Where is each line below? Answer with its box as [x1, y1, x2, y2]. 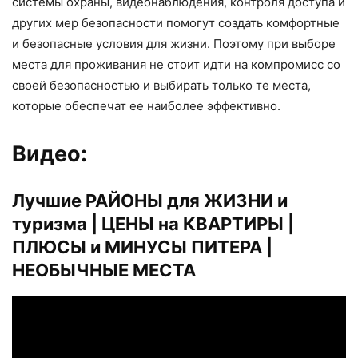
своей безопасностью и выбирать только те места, [12, 78, 311, 93]
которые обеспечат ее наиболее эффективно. [12, 98, 280, 114]
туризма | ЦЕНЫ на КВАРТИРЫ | [12, 213, 294, 235]
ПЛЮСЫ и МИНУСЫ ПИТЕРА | [12, 237, 272, 258]
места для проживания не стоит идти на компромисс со [12, 57, 340, 73]
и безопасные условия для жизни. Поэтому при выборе [12, 36, 336, 52]
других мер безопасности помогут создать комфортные [12, 15, 340, 31]
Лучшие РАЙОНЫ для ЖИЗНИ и [12, 190, 288, 212]
